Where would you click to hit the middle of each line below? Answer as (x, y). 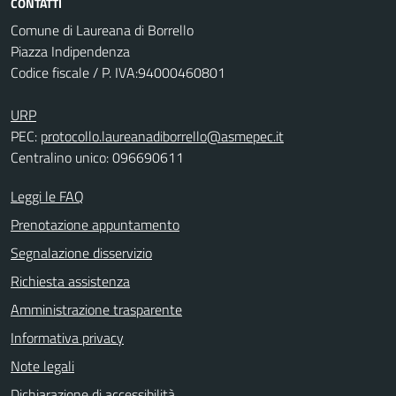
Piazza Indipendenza (70, 51)
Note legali (42, 366)
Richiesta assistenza (70, 281)
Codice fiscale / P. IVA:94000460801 (118, 72)
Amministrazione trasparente (96, 309)
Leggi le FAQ (47, 196)
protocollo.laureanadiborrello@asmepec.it (162, 136)
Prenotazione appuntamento (95, 225)
